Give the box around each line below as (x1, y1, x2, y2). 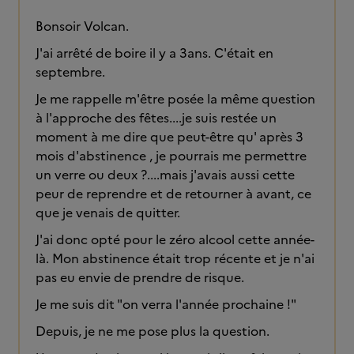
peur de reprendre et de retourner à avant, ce (36, 184, 311, 203)
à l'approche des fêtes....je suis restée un (36, 108, 277, 127)
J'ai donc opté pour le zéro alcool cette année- (36, 230, 314, 249)
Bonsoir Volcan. (36, 17, 132, 36)
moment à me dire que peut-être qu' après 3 (36, 127, 303, 146)
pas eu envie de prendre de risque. (36, 268, 247, 287)
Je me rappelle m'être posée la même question (36, 89, 315, 108)
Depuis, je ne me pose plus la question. (36, 322, 273, 341)
